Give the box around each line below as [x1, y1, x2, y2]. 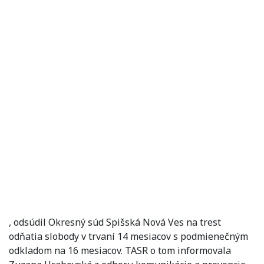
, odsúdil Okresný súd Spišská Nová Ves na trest [9, 215, 221, 229]
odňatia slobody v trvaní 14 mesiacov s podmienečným [9, 229, 248, 243]
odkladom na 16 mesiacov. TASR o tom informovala [9, 243, 231, 257]
